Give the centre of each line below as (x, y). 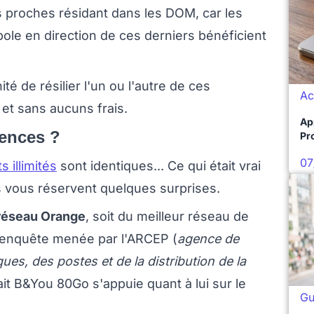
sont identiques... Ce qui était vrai (159, 166)
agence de (208, 239)
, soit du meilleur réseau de (167, 217)
